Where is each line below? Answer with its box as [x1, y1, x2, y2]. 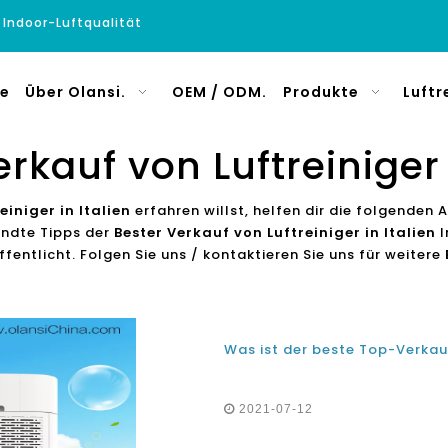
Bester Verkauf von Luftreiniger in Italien [114, 223, 436, 242]
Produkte [282, 82, 359, 102]
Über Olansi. [25, 82, 126, 102]
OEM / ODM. [171, 82, 267, 102]
